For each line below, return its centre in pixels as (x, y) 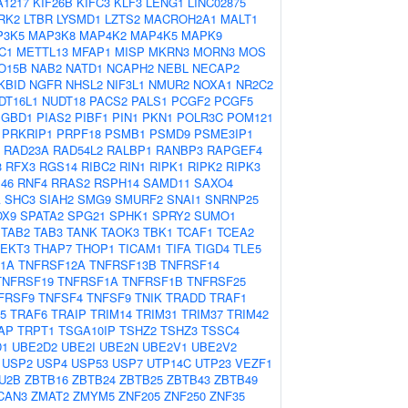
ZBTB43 (189, 379)
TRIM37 (202, 314)
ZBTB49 (236, 379)
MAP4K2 (103, 35)
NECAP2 (216, 68)
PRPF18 (79, 133)
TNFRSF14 (190, 265)
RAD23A (26, 150)
